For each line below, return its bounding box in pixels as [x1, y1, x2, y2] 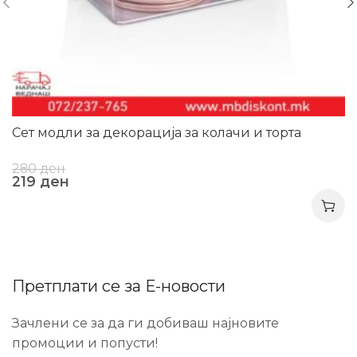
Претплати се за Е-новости [12, 276, 226, 296]
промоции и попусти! [12, 335, 159, 351]
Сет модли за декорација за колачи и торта [12, 124, 301, 140]
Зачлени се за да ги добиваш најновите [12, 315, 280, 331]
